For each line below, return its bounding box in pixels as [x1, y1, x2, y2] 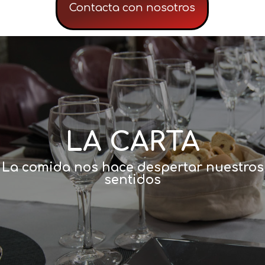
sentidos [104, 173, 161, 188]
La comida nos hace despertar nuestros [1, 160, 264, 175]
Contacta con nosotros [69, 2, 196, 14]
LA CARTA [65, 127, 200, 158]
